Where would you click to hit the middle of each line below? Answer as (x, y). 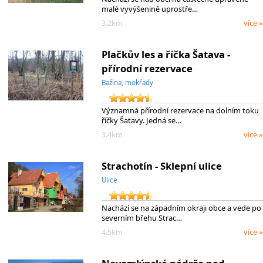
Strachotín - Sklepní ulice (161, 166)
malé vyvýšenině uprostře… (149, 9)
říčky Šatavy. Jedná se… (141, 120)
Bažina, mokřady (127, 82)
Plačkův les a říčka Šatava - (166, 54)
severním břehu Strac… (141, 218)
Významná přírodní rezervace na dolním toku (180, 110)
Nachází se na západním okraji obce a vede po (181, 208)
